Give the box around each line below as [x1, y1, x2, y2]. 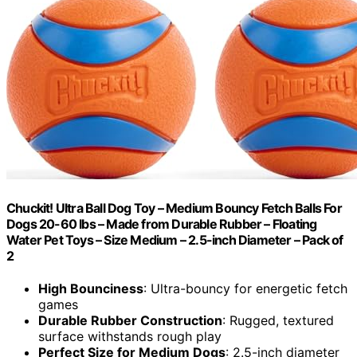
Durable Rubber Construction [38, 312, 222, 328]
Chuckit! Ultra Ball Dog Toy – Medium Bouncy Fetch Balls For [6, 199, 342, 216]
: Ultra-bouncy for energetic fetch [143, 280, 347, 296]
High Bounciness [38, 280, 143, 296]
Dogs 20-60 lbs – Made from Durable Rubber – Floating [6, 215, 317, 232]
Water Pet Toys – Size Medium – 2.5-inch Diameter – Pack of [6, 231, 343, 248]
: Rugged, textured [222, 312, 334, 328]
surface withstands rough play [38, 328, 222, 344]
